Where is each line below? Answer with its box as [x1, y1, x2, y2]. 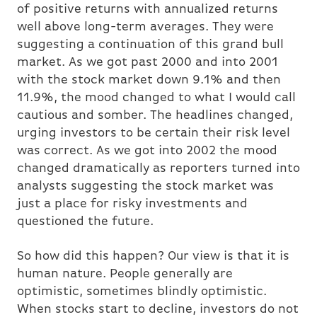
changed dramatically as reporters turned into [17, 162, 300, 176]
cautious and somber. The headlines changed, [17, 109, 293, 123]
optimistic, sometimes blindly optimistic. [17, 285, 267, 299]
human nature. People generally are [17, 267, 233, 282]
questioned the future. [17, 215, 154, 229]
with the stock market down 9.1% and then [17, 74, 281, 88]
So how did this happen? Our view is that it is [17, 250, 289, 264]
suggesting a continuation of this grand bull [17, 38, 284, 52]
